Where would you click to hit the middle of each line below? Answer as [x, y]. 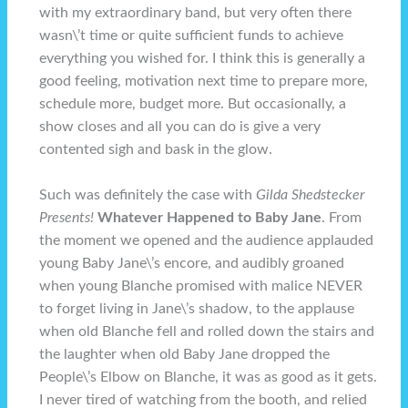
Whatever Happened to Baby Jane [210, 218]
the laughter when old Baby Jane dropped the [185, 354]
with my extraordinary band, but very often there [196, 14]
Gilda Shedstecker [311, 195]
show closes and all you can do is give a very [180, 127]
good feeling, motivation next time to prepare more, [204, 82]
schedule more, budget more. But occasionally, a [193, 105]
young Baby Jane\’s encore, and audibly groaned [192, 263]
